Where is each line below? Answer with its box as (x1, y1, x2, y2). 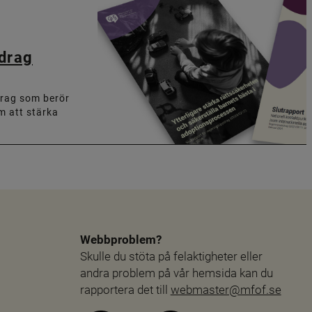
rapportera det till (79, 283, 171, 297)
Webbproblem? (79, 233, 162, 247)
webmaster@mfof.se (170, 283, 281, 297)
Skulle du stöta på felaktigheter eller (79, 249, 263, 264)
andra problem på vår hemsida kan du (79, 266, 273, 281)
